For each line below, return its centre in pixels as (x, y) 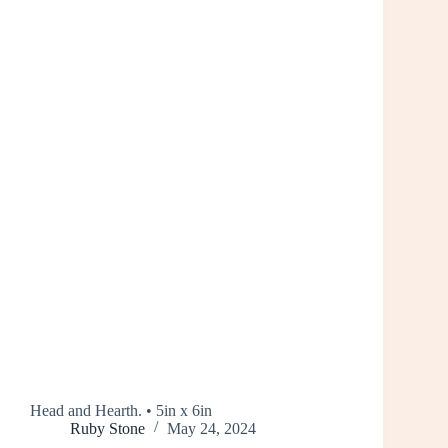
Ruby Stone (107, 428)
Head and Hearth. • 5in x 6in (121, 410)
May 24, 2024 (211, 428)
